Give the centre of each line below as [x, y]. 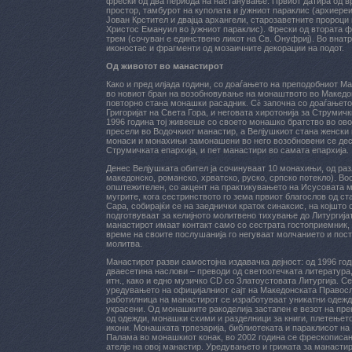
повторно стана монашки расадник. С [181, 103]
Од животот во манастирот [165, 66]
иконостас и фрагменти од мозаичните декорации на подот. [225, 48]
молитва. [124, 244]
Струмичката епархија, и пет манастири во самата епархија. [227, 150]
